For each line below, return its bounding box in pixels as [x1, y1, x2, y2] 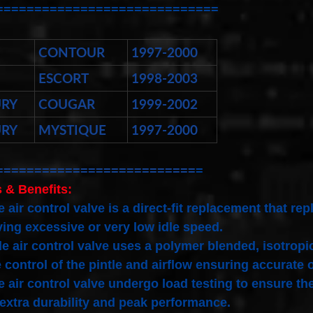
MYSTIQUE [38, 122, 106, 138]
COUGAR [38, 96, 95, 112]
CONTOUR [38, 44, 105, 60]
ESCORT [38, 70, 89, 86]
